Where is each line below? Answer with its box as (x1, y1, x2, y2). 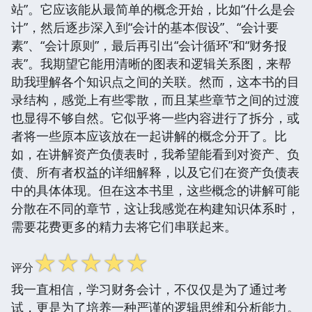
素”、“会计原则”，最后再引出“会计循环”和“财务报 (11, 36, 287, 54)
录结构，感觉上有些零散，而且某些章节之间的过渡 (11, 91, 299, 108)
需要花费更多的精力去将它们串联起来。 (11, 217, 237, 235)
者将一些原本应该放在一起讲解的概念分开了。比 (11, 127, 287, 144)
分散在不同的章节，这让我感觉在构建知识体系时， (11, 199, 299, 217)
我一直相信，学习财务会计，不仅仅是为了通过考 (11, 280, 287, 297)
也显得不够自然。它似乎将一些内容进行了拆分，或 (11, 109, 299, 126)
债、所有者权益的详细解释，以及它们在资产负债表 (11, 163, 299, 180)
